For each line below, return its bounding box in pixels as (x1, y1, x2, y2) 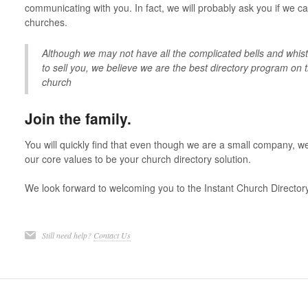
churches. (24, 15, 67, 30)
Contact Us (93, 230, 131, 241)
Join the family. (24, 108, 131, 129)
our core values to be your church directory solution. (24, 152, 251, 166)
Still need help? (41, 230, 93, 241)
